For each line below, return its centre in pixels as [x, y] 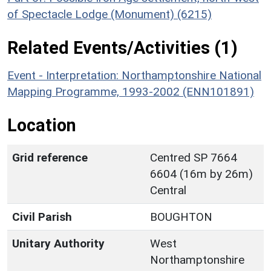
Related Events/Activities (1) [122, 47]
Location [42, 125]
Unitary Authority [58, 243]
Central [168, 190]
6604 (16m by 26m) [201, 174]
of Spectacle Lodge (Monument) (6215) [109, 14]
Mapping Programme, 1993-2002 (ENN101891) [131, 91]
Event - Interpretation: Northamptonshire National [134, 75]
